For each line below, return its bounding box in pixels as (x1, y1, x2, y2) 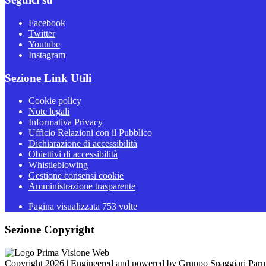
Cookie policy (28, 96, 81, 106)
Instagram (28, 50, 65, 60)
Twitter (28, 28, 55, 39)
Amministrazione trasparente (28, 181, 135, 192)
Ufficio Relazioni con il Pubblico (28, 128, 152, 138)
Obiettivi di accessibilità (28, 149, 118, 160)
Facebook (28, 18, 65, 28)
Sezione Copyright (5, 223, 94, 236)
